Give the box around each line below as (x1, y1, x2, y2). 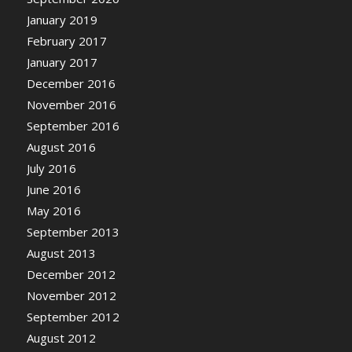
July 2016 (26, 160, 76, 177)
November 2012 (26, 288, 116, 304)
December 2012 (26, 266, 115, 283)
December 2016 (26, 75, 115, 92)
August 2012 (26, 330, 96, 346)
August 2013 (26, 245, 96, 262)
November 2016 (26, 97, 116, 113)
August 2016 (26, 139, 96, 156)
